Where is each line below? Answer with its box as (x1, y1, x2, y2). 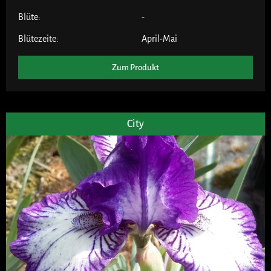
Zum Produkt (112, 62, 159, 72)
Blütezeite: (18, 33, 59, 44)
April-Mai (142, 33, 177, 44)
